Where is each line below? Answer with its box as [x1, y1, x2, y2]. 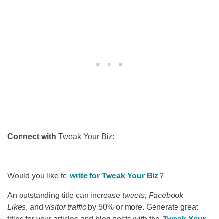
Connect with [7, 132, 58, 141]
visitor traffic [45, 203, 86, 212]
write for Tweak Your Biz [70, 172, 158, 180]
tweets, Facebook [122, 191, 183, 200]
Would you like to [7, 172, 69, 180]
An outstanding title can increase [7, 191, 122, 200]
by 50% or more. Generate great [86, 203, 198, 212]
